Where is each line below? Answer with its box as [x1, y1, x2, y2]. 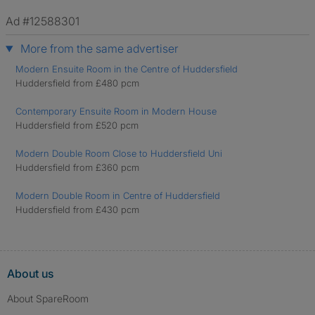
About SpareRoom [7, 292, 89, 304]
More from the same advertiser [17, 41, 179, 56]
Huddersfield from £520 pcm [15, 120, 139, 131]
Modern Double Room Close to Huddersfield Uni [15, 148, 222, 159]
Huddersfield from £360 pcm [15, 162, 139, 173]
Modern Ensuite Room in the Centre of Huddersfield [15, 63, 238, 75]
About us [7, 266, 53, 281]
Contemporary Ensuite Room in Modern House [15, 105, 217, 117]
